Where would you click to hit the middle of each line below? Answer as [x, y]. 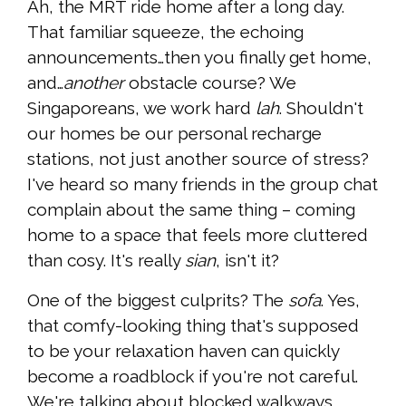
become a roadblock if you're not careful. [193, 377]
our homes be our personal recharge [174, 134]
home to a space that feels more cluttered [198, 235]
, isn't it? [247, 261]
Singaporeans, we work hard [141, 108]
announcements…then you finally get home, [199, 58]
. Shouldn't [321, 108]
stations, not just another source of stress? [198, 159]
